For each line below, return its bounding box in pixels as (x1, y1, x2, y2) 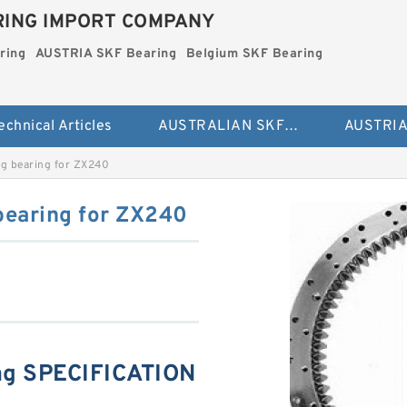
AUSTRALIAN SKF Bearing (284, 116, 299, 135)
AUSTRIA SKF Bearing (35, 46, 177, 62)
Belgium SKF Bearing (185, 46, 323, 62)
